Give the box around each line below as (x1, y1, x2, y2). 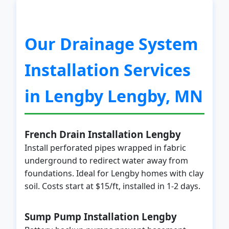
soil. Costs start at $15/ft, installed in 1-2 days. (25, 180, 200, 192)
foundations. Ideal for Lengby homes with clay (25, 168, 203, 179)
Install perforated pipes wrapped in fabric (25, 142, 186, 153)
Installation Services (25, 59, 191, 81)
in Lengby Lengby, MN (25, 85, 203, 107)
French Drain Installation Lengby (25, 128, 181, 141)
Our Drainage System (25, 33, 198, 55)
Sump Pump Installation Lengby (25, 210, 177, 223)
